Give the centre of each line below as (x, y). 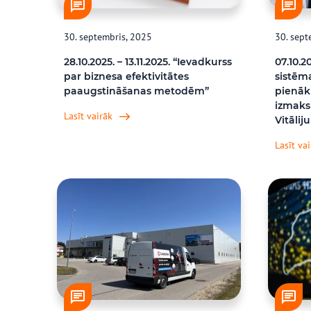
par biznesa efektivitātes (126, 76)
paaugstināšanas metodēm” (136, 91)
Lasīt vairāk (88, 116)
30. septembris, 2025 (108, 37)
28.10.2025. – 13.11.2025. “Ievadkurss (148, 62)
